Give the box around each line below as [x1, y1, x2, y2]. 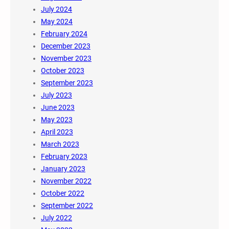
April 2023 [41, 128, 73, 136]
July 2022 [41, 214, 72, 222]
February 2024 [41, 30, 87, 38]
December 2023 [41, 42, 90, 51]
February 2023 [41, 152, 87, 161]
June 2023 [41, 103, 75, 112]
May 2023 [41, 116, 73, 124]
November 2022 [41, 177, 91, 186]
